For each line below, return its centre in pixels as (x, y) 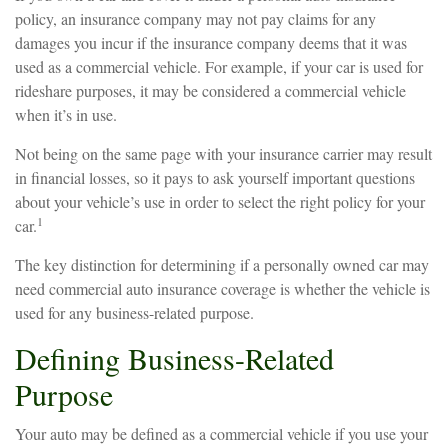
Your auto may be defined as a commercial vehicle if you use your (221, 433)
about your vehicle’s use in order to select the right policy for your (220, 201)
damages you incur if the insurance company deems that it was (211, 42)
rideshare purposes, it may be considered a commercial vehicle (210, 90)
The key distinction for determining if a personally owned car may (222, 264)
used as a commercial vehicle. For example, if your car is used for (219, 66)
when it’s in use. (66, 114)
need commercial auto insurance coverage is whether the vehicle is (222, 288)
